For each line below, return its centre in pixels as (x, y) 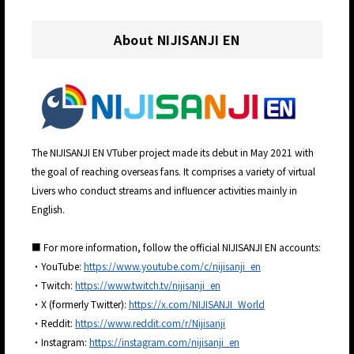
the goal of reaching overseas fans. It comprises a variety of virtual (173, 171)
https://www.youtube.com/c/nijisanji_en (172, 266)
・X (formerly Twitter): (80, 304)
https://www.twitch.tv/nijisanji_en (148, 285)
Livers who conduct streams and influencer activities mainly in (164, 190)
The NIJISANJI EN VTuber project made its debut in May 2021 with (173, 153)
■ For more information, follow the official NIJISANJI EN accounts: (176, 247)
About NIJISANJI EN (177, 40)
